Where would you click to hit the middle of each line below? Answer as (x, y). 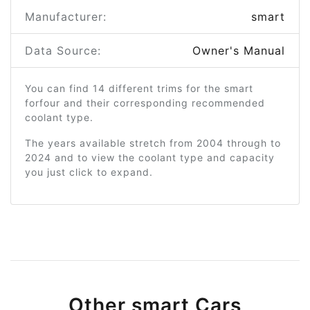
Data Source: (63, 51)
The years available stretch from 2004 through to (153, 143)
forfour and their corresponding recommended (145, 103)
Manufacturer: (66, 17)
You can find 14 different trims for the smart (139, 88)
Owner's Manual (239, 51)
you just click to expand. (89, 172)
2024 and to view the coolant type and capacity (150, 157)
